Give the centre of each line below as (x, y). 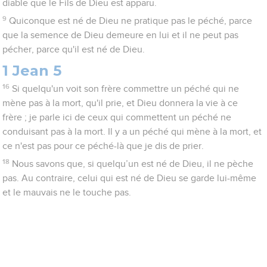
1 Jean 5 (32, 71)
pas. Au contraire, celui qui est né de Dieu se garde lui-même (130, 178)
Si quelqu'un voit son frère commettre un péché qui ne (125, 89)
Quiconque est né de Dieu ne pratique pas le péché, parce (130, 21)
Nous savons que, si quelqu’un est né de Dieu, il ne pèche (132, 164)
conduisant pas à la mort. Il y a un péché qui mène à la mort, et (132, 132)
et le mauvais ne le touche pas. (67, 193)
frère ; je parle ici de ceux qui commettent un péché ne (117, 118)
